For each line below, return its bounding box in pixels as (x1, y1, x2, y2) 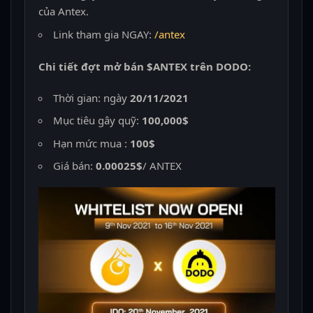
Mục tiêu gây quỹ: (52, 113, 139, 127)
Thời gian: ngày (52, 90, 130, 105)
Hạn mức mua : (52, 136, 130, 150)
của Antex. (38, 4, 89, 18)
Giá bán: (52, 159, 96, 173)
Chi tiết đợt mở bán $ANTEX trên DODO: (38, 59, 251, 73)
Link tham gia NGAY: (52, 27, 154, 41)
